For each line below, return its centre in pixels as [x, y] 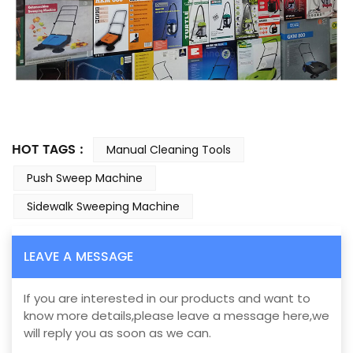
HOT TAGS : [50, 149]
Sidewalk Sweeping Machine [103, 206]
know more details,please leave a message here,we [176, 315]
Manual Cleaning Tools [168, 149]
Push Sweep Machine [85, 178]
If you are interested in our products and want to [167, 298]
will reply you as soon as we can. [117, 333]
